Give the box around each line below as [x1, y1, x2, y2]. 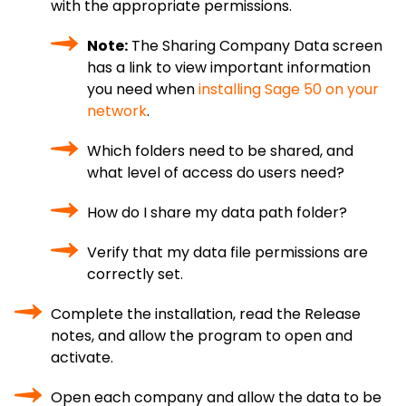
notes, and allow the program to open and [51, 325, 353, 346]
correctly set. [87, 264, 183, 285]
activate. [51, 347, 113, 368]
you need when [87, 79, 198, 100]
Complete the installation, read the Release [51, 304, 361, 324]
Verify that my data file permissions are [87, 242, 368, 263]
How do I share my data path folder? [87, 202, 347, 223]
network [87, 101, 147, 121]
